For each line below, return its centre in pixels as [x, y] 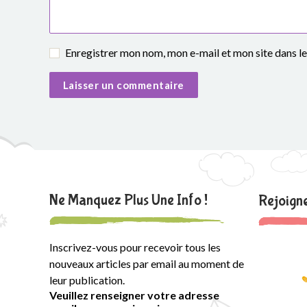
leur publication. [87, 280]
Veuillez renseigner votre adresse [134, 295]
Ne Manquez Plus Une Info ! [128, 200]
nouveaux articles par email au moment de [147, 263]
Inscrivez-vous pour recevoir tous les [135, 247]
